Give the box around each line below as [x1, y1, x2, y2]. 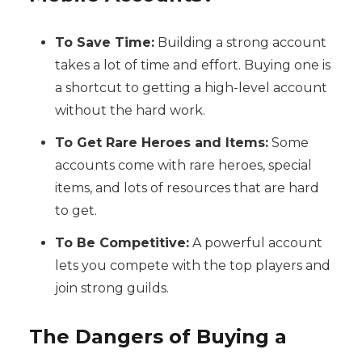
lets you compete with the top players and [54, 258, 330, 274]
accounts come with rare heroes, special [54, 158, 312, 174]
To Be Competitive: [54, 235, 189, 251]
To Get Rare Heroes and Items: [54, 135, 268, 151]
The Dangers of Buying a [28, 325, 287, 349]
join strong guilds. [54, 280, 169, 297]
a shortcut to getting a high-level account [54, 80, 327, 96]
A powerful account [188, 235, 322, 251]
